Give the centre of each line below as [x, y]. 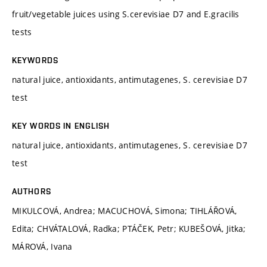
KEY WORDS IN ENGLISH [61, 125]
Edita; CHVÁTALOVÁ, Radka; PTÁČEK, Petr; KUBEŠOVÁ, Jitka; [129, 228]
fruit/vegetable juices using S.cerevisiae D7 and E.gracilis [126, 14]
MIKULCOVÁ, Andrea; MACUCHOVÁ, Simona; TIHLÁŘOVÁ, [125, 210]
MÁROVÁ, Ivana [42, 246]
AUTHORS [32, 191]
